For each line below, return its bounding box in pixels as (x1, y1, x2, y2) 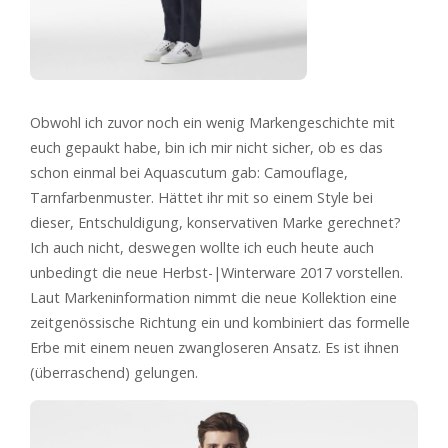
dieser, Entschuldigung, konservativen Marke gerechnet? (30, 212, 401, 232)
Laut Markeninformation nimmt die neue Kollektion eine (30, 287, 397, 307)
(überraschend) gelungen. (30, 362, 198, 382)
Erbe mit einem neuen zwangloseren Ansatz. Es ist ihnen (30, 337, 399, 357)
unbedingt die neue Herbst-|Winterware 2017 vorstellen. (30, 262, 403, 282)
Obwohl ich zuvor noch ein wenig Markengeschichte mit (30, 112, 395, 132)
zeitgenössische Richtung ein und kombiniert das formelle (30, 312, 410, 332)
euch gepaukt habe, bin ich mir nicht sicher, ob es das (30, 137, 383, 157)
